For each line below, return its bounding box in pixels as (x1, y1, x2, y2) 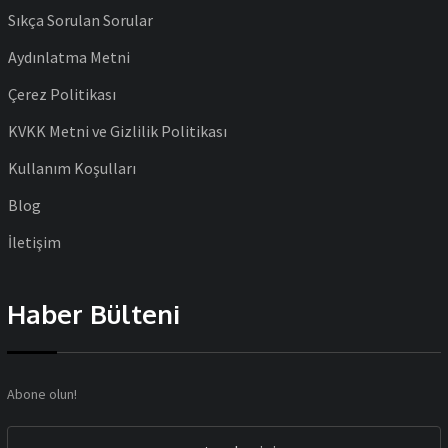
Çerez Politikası (8, 83, 116, 104)
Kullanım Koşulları (8, 157, 136, 178)
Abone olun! (7, 384, 77, 403)
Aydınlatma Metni (8, 46, 130, 67)
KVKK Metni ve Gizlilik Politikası (8, 120, 227, 141)
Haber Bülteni (7, 296, 180, 330)
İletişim (8, 231, 61, 252)
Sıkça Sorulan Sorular (8, 9, 153, 30)
